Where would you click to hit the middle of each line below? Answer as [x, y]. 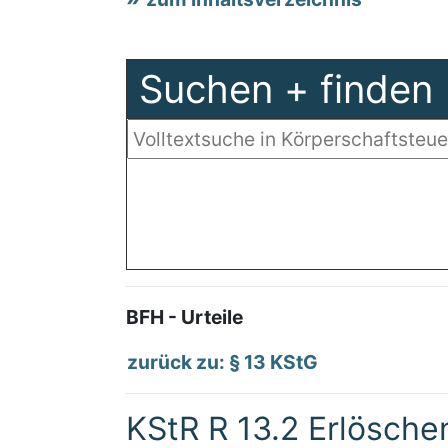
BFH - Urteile [184, 317]
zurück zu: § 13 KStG [222, 362]
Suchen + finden [286, 89]
